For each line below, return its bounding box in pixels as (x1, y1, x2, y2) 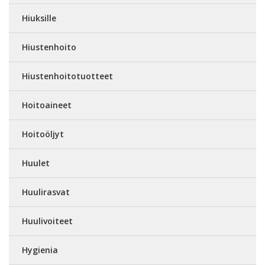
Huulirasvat (22, 186, 70, 198)
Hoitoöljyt (22, 128, 64, 140)
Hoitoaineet (22, 99, 72, 111)
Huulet (22, 157, 50, 169)
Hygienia (22, 244, 58, 256)
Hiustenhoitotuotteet (22, 70, 113, 82)
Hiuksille (22, 12, 56, 24)
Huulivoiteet (22, 215, 73, 227)
